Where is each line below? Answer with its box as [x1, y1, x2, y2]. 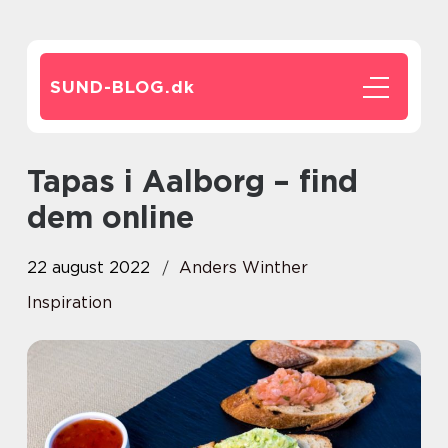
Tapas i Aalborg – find [27, 163, 43, 199]
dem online [27, 199, 194, 235]
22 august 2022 [27, 258, 150, 277]
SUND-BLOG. [50, 77, 171, 97]
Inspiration [27, 293, 112, 312]
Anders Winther [179, 258, 308, 277]
